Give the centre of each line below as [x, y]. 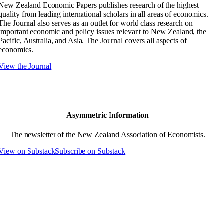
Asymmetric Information [107, 115]
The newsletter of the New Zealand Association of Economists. [107, 134]
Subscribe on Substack [90, 151]
